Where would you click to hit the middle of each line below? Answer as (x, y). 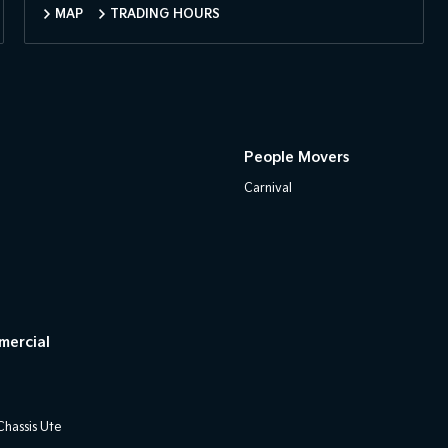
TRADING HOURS (164, 14)
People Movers (296, 157)
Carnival (268, 188)
